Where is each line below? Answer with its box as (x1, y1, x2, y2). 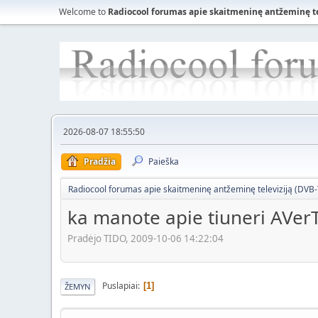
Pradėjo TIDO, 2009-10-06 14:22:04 (67, 231, 224, 245)
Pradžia (84, 155, 116, 168)
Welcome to (59, 6, 108, 18)
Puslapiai (102, 280, 138, 292)
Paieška (148, 155, 179, 168)
